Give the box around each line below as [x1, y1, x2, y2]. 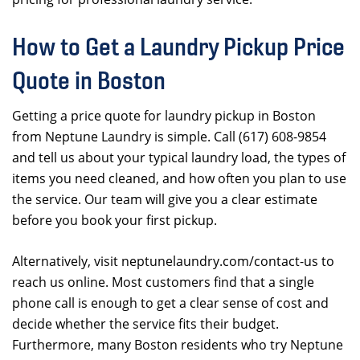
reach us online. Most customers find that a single [12, 273, 314, 291]
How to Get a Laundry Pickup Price [12, 31, 345, 62]
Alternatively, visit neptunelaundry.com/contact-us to [12, 252, 334, 270]
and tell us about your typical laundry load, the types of [12, 149, 346, 166]
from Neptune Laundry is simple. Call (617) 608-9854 [12, 128, 326, 145]
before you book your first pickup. [12, 211, 217, 229]
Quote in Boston [12, 65, 166, 96]
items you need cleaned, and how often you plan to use [12, 170, 346, 187]
